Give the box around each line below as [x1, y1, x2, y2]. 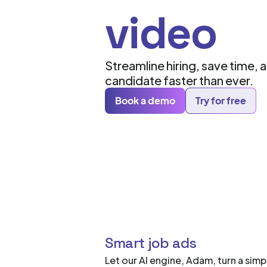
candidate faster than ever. [105, 72, 253, 88]
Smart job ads [105, 233, 197, 252]
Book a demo [115, 94, 175, 107]
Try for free [195, 94, 246, 107]
